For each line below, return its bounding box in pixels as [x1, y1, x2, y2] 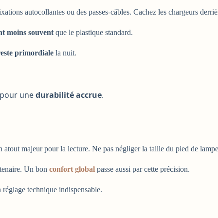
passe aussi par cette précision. [95, 164, 190, 173]
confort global [49, 164, 95, 173]
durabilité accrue [36, 89, 102, 100]
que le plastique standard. [54, 28, 133, 36]
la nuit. [54, 48, 76, 57]
